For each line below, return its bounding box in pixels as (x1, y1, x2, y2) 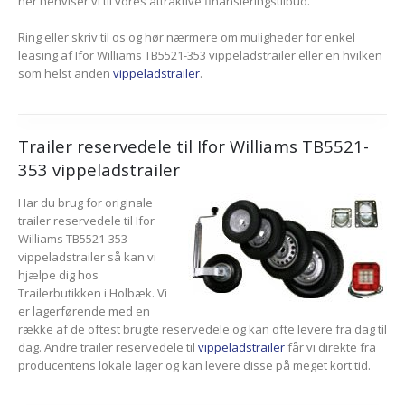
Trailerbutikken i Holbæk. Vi (18, 285, 167, 302)
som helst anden (18, 65, 113, 82)
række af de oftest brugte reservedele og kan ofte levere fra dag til (18, 321, 387, 338)
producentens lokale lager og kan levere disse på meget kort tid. (18, 357, 371, 374)
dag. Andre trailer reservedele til (18, 339, 198, 356)
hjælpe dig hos (18, 267, 99, 284)
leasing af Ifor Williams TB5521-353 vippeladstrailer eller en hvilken (18, 47, 382, 64)
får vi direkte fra (285, 339, 376, 356)
